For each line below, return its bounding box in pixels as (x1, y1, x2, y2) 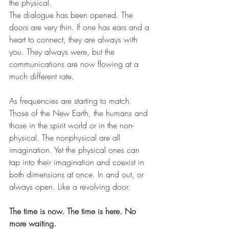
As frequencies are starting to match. (9, 95, 134, 106)
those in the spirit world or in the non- (9, 119, 134, 131)
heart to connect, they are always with (9, 33, 140, 45)
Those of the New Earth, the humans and (9, 107, 150, 119)
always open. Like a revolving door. (9, 180, 130, 192)
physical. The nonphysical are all (9, 131, 123, 143)
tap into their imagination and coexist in (9, 156, 147, 168)
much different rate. (9, 70, 74, 82)
